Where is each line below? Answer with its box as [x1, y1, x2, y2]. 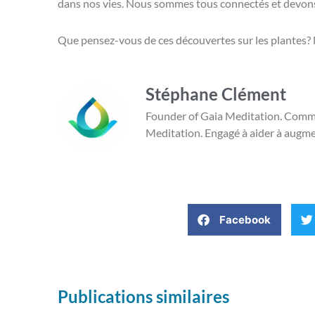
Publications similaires [58, 286, 229, 307]
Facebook [219, 212, 271, 226]
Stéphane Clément [146, 84, 286, 105]
